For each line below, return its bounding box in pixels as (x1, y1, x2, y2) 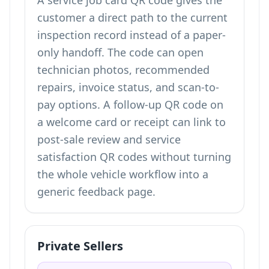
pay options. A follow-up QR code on (37, 97, 223, 112)
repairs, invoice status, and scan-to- (37, 80, 219, 94)
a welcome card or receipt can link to (37, 115, 226, 129)
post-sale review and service (37, 132, 181, 147)
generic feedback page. (37, 184, 156, 199)
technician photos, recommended (37, 62, 210, 77)
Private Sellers (37, 238, 123, 254)
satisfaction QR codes (37, 150, 148, 164)
